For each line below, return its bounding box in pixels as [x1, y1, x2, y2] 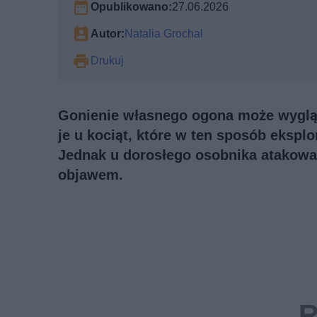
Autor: [91, 26, 125, 40]
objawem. [58, 166, 123, 183]
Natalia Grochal [125, 26, 203, 40]
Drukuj [91, 53, 124, 67]
